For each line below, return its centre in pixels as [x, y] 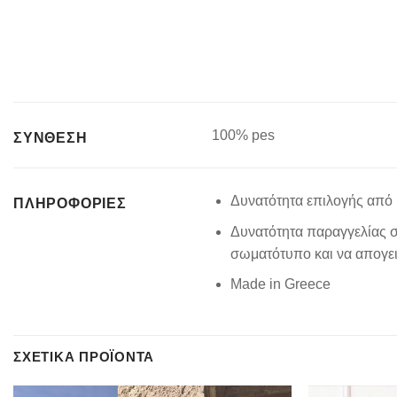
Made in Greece [280, 284]
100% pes [243, 136]
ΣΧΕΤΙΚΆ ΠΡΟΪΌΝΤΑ [84, 357]
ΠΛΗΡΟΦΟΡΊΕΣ [70, 204]
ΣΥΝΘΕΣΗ [51, 138]
